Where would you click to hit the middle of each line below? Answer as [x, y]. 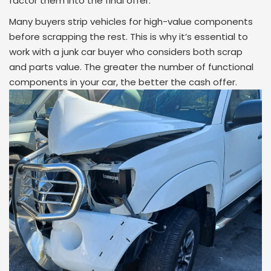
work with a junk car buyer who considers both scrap [126, 52]
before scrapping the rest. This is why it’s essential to [129, 37]
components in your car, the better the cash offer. [123, 82]
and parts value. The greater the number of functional [131, 67]
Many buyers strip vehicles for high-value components [131, 21]
